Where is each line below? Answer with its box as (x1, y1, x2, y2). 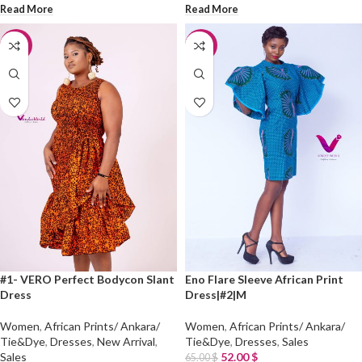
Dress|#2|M (185, 287, 246, 301)
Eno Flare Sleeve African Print (185, 271, 343, 286)
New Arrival (97, 334, 155, 348)
